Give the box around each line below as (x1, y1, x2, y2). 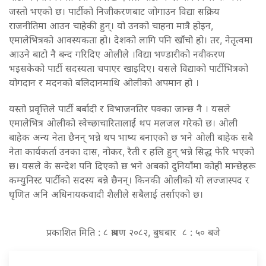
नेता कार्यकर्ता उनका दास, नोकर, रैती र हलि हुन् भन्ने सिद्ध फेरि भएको (9, 145, 254, 157)
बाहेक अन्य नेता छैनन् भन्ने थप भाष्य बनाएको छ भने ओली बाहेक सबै (9, 131, 253, 143)
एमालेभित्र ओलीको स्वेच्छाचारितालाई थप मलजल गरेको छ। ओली (9, 116, 237, 129)
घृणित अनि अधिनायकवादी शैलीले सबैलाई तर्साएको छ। (9, 188, 203, 200)
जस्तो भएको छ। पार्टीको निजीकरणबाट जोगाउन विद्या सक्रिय (9, 5, 220, 17)
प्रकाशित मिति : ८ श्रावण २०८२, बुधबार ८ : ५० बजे (46, 226, 220, 238)
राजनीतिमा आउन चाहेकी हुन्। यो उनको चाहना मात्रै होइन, (9, 19, 213, 31)
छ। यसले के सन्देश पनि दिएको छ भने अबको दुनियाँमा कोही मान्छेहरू (9, 159, 255, 172)
